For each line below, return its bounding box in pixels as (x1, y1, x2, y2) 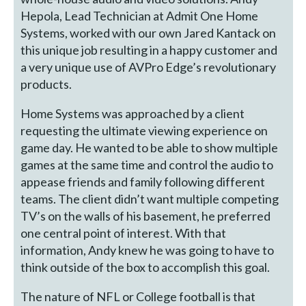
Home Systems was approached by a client (20, 106, 245, 122)
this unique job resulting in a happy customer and (20, 42, 278, 58)
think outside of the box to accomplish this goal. (20, 260, 270, 275)
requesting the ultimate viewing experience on (20, 123, 268, 139)
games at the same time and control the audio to (20, 157, 274, 173)
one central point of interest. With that (20, 225, 227, 241)
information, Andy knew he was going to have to (20, 242, 275, 258)
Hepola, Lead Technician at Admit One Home (20, 8, 259, 24)
